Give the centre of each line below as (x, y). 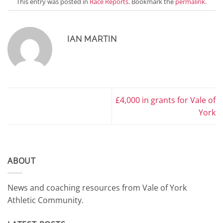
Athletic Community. (46, 200)
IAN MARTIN (92, 39)
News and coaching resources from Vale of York (97, 188)
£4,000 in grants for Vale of (166, 100)
